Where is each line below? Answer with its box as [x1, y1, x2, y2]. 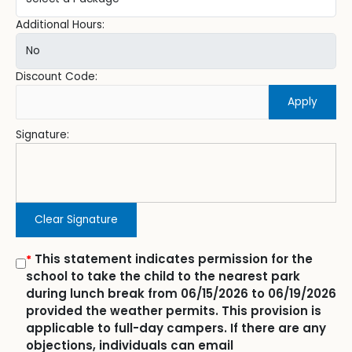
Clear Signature [35, 212, 118, 228]
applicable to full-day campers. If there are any [26, 320, 326, 337]
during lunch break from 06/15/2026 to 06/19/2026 [26, 285, 336, 302]
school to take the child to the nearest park [26, 268, 300, 285]
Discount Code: [16, 69, 97, 85]
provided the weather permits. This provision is [26, 302, 321, 320]
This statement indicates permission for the [31, 251, 313, 268]
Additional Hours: [16, 17, 104, 33]
